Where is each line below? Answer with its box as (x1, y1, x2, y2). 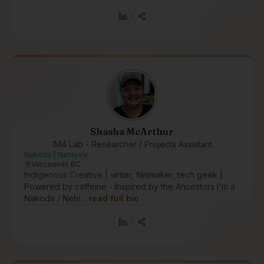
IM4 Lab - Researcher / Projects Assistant (52, 139, 212, 149)
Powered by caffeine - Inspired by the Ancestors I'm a (24, 181, 235, 192)
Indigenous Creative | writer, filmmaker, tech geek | (24, 170, 223, 180)
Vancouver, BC (31, 160, 81, 169)
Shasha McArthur (90, 126, 174, 137)
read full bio (89, 193, 139, 203)
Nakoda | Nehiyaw (24, 150, 88, 159)
